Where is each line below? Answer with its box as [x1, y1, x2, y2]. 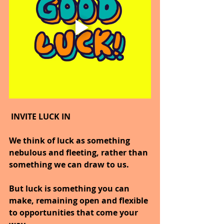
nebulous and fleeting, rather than [9, 147, 150, 158]
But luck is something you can [9, 183, 131, 194]
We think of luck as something [9, 135, 132, 146]
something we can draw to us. [9, 159, 129, 170]
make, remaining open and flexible [9, 195, 150, 206]
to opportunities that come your [9, 207, 140, 218]
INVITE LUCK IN [9, 111, 70, 122]
